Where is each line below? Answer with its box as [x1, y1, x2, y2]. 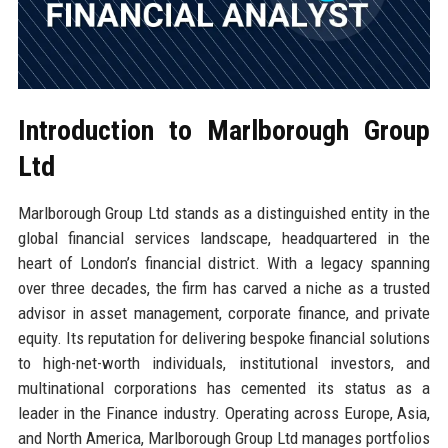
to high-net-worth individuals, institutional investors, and [17, 352, 431, 373]
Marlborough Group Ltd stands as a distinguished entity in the [17, 202, 431, 223]
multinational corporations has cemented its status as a [17, 377, 431, 398]
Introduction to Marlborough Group [17, 113, 431, 147]
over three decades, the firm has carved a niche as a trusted [17, 277, 431, 298]
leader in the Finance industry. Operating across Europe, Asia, [17, 402, 431, 423]
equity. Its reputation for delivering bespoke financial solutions [17, 327, 431, 348]
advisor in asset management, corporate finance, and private [17, 302, 431, 323]
